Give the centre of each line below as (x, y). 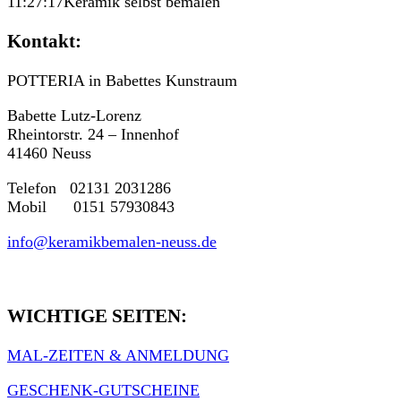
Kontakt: (44, 41)
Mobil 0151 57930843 (91, 206)
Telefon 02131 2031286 (89, 188)
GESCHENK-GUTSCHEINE (103, 390)
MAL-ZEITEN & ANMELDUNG (118, 355)
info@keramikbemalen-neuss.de (112, 241)
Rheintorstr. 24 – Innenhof (93, 134)
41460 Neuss (49, 153)
